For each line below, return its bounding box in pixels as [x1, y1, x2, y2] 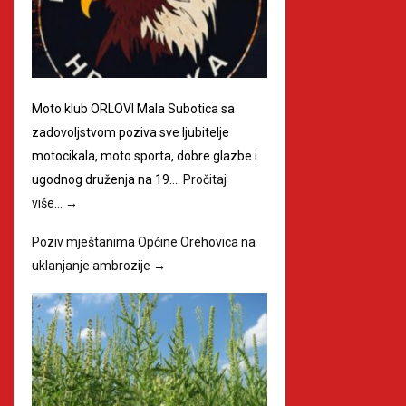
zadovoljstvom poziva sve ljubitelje [32, 124, 229, 140]
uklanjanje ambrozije [32, 257, 153, 273]
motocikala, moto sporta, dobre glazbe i [32, 148, 257, 163]
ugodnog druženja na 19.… [32, 171, 183, 187]
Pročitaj [183, 171, 227, 187]
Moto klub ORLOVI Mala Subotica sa [32, 101, 235, 116]
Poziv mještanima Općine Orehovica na [32, 234, 256, 249]
